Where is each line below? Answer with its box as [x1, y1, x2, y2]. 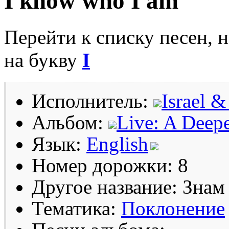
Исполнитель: [32, 89, 153, 112]
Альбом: [32, 111, 108, 133]
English [86, 132, 148, 155]
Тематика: [32, 197, 121, 219]
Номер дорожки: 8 [32, 154, 188, 176]
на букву [4, 49, 82, 71]
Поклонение [121, 197, 225, 219]
